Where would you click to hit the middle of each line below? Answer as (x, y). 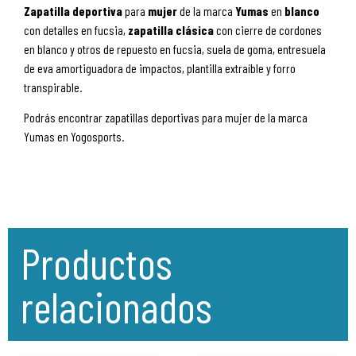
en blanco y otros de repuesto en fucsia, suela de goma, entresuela (175, 49)
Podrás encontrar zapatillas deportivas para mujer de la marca (166, 118)
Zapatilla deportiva (74, 11)
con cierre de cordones (269, 30)
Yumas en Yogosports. (74, 137)
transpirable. (53, 87)
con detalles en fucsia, (76, 30)
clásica (196, 30)
